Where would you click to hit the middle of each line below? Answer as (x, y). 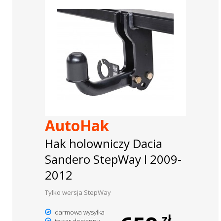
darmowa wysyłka (79, 212)
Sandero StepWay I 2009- (113, 159)
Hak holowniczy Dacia (103, 144)
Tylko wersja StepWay (78, 193)
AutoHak (77, 126)
